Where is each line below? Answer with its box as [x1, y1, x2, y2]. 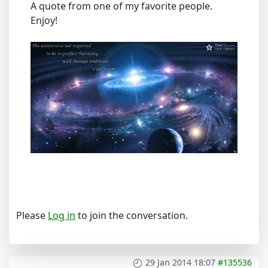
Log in [48, 208, 75, 222]
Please [16, 208, 48, 222]
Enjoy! [31, 13, 57, 27]
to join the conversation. [75, 208, 188, 222]
